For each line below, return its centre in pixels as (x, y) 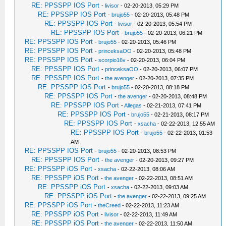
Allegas (133, 105)
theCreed (109, 205)
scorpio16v (112, 60)
